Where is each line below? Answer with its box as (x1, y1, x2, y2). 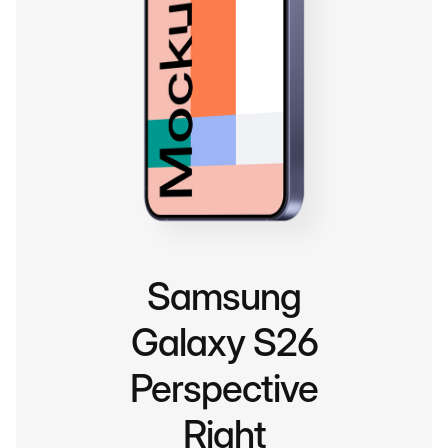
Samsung (147, 272, 301, 319)
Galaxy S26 (130, 318, 318, 365)
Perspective (130, 364, 318, 411)
